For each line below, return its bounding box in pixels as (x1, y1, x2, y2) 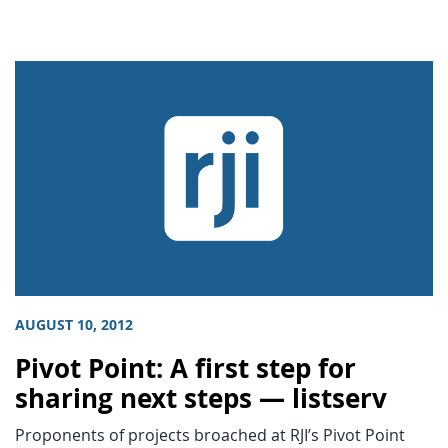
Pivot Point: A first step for (15, 351, 356, 387)
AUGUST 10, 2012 (15, 315, 133, 336)
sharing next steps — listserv (15, 381, 387, 417)
